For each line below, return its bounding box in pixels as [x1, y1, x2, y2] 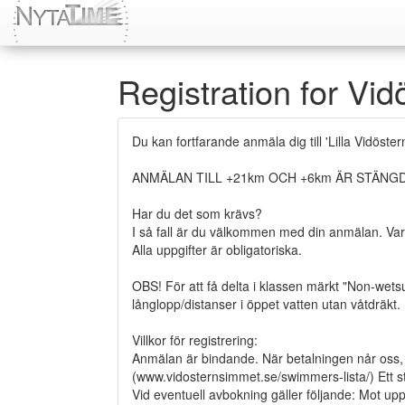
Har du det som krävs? [132, 204, 262, 222]
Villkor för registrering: [132, 331, 258, 349]
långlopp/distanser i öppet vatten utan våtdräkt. [132, 295, 400, 313]
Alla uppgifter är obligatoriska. [132, 240, 302, 259]
